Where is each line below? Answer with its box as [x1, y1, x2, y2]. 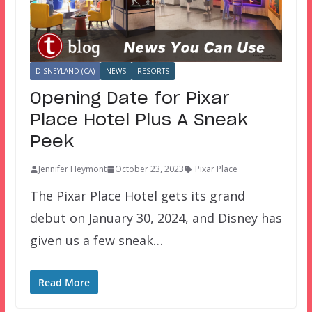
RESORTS [136, 66, 169, 77]
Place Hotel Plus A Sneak [29, 112, 248, 130]
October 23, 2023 [114, 163, 184, 175]
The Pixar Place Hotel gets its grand [29, 187, 245, 205]
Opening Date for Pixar [29, 91, 230, 108]
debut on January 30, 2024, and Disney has [29, 210, 282, 227]
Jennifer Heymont [38, 163, 107, 175]
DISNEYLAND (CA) [35, 66, 95, 77]
